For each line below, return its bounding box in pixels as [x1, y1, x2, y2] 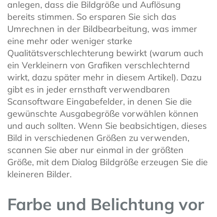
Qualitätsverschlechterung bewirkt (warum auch [7, 47, 203, 59]
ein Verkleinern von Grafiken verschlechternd [7, 59, 190, 71]
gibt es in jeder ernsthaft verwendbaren [7, 83, 170, 95]
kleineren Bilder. [7, 168, 72, 180]
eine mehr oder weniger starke [7, 35, 132, 46]
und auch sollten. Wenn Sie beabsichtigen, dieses [7, 120, 207, 131]
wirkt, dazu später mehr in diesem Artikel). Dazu [7, 71, 201, 83]
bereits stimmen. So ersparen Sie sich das [7, 11, 176, 22]
